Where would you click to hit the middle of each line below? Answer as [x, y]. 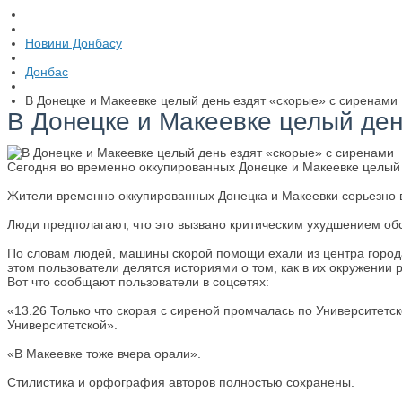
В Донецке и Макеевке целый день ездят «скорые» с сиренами [211, 100]
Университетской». [62, 325]
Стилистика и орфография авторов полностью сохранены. [183, 382]
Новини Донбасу [74, 43]
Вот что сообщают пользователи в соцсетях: [138, 282]
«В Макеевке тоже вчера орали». [104, 354]
